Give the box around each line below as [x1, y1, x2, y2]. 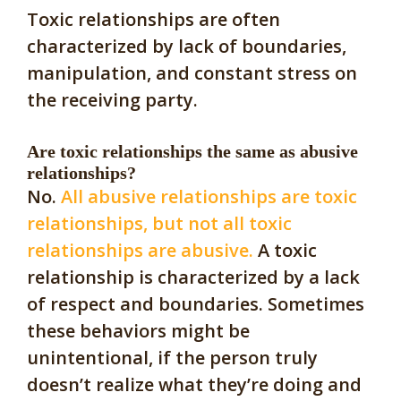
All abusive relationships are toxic [61, 184, 357, 209]
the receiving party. [27, 88, 198, 113]
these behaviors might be [27, 319, 250, 344]
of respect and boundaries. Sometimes [27, 292, 364, 317]
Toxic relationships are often [27, 7, 280, 32]
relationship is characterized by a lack [27, 265, 360, 290]
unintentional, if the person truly [27, 346, 318, 371]
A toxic [253, 238, 317, 263]
